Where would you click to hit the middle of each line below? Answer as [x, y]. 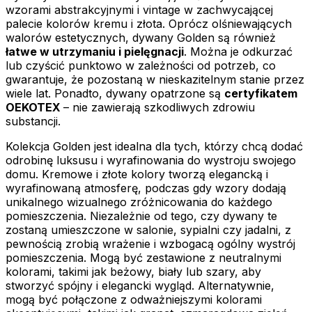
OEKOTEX [34, 107]
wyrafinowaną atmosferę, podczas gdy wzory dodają [146, 188]
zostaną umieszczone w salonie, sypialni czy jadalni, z [148, 229]
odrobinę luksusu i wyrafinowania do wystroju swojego [151, 160]
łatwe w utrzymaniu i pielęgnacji [95, 51]
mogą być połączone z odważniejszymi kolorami [134, 299]
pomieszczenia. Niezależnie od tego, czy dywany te [141, 216]
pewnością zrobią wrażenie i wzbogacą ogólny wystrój [150, 243]
